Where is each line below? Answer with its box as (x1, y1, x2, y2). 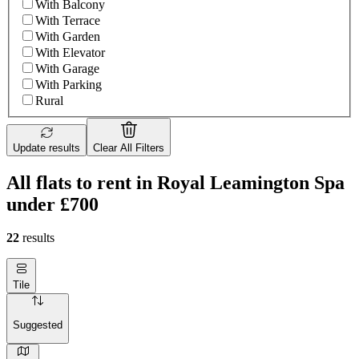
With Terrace (35, 13, 100, 27)
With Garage (35, 61, 99, 75)
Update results (13, 141, 80, 154)
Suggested (13, 318, 63, 331)
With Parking (35, 77, 102, 91)
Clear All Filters (93, 141, 164, 154)
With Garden (35, 29, 100, 43)
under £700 (6, 193, 99, 215)
